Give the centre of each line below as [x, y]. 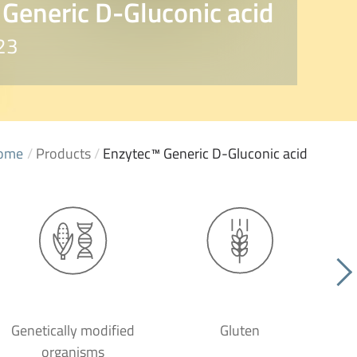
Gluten [240, 330]
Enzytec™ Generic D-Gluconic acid [205, 153]
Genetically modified [73, 330]
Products [63, 153]
